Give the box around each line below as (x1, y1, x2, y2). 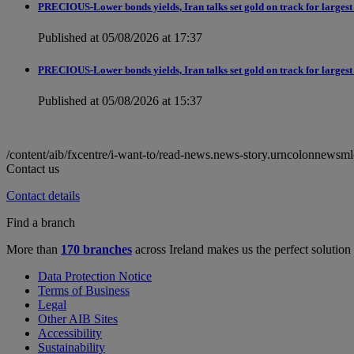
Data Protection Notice (38, 269, 152, 284)
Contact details (6, 189, 80, 203)
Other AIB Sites (38, 312, 118, 326)
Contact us (6, 162, 59, 176)
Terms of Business (38, 284, 130, 298)
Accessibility (38, 326, 102, 341)
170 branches (61, 243, 132, 257)
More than (6, 243, 61, 257)
